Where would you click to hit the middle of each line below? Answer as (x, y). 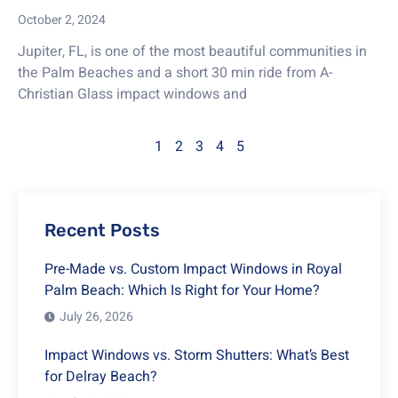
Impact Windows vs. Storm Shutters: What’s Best (197, 355)
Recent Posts (102, 230)
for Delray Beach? (101, 376)
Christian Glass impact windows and (132, 94)
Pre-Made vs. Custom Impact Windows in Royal (193, 269)
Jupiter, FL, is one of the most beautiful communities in (192, 51)
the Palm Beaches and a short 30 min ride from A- (175, 72)
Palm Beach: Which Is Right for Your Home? (182, 290)
